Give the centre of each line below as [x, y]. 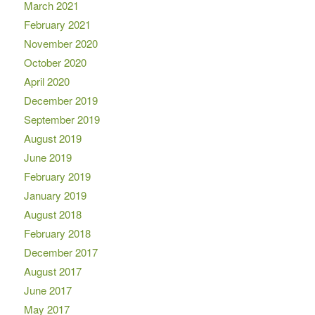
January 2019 [55, 195]
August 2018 [52, 214]
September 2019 [62, 119]
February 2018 [57, 233]
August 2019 [52, 138]
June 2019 [47, 157]
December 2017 [60, 252]
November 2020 [60, 43]
